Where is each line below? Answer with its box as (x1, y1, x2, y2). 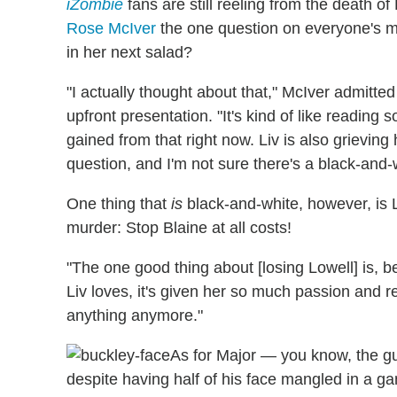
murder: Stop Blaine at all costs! (66, 219, 292, 237)
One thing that (66, 195, 171, 214)
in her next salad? (66, 43, 192, 62)
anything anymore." (66, 307, 203, 325)
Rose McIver (66, 19, 156, 38)
